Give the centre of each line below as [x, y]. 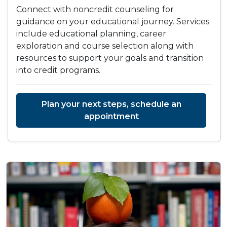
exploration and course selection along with [105, 46]
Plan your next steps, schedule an [111, 104]
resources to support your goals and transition [110, 58]
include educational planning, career [91, 34]
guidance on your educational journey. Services [113, 22]
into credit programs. [58, 70]
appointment [111, 117]
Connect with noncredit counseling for [95, 10]
